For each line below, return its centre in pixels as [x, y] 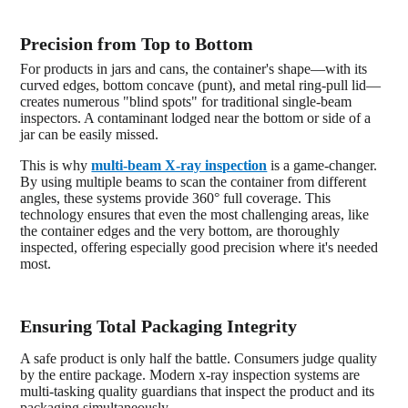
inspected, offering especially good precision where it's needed [199, 247]
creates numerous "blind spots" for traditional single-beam [186, 101]
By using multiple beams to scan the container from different [194, 181]
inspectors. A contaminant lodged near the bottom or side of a [196, 117]
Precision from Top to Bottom [137, 43]
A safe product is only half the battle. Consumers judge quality [199, 358]
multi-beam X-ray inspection [179, 165]
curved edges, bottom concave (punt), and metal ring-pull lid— [201, 85]
